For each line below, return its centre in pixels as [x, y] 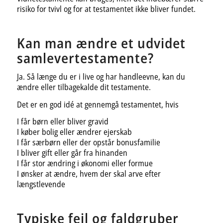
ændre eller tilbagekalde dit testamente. [84, 87]
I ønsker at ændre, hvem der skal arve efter [89, 174]
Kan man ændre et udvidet [101, 43]
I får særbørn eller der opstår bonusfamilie [88, 143]
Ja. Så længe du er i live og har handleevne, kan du [101, 77]
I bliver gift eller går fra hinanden [72, 153]
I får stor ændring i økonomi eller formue [85, 164]
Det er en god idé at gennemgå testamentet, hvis [98, 104]
